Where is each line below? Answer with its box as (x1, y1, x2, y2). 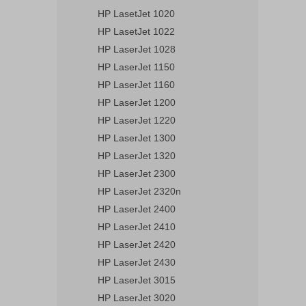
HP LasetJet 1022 (98, 26, 175, 37)
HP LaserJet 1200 (98, 97, 176, 108)
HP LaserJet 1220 (98, 115, 176, 126)
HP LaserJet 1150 (98, 61, 175, 72)
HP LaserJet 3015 (98, 275, 176, 286)
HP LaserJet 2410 (98, 221, 176, 232)
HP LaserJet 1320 (98, 150, 176, 161)
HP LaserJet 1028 (98, 44, 176, 55)
